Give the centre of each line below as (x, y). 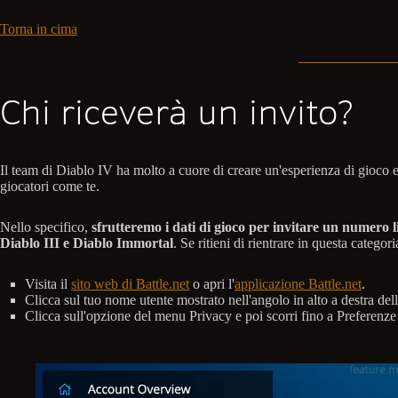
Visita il (48, 283)
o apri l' (212, 283)
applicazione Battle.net (298, 283)
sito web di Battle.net (130, 283)
